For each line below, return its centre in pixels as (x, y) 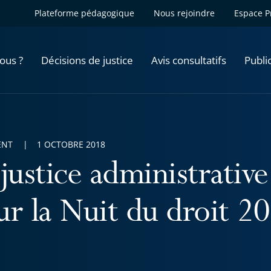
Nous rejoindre (184, 13)
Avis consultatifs (189, 60)
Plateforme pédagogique (84, 13)
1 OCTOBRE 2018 (71, 144)
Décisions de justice (87, 60)
